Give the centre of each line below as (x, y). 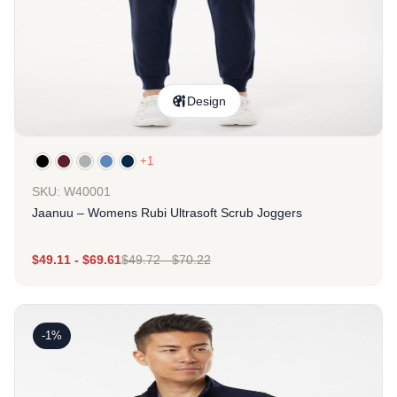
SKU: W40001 (71, 191)
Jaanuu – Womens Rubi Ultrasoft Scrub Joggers (167, 213)
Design (206, 101)
